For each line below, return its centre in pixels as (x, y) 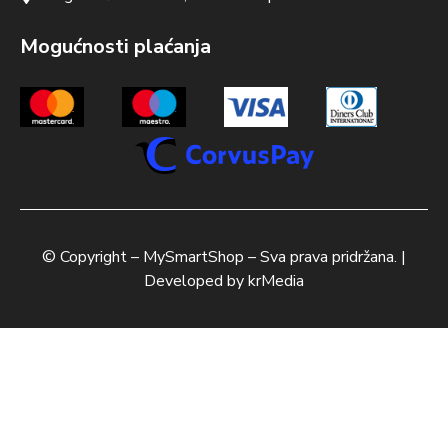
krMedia (276, 281)
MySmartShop (193, 257)
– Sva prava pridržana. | (325, 257)
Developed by (196, 281)
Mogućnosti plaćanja (115, 47)
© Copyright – (92, 257)
